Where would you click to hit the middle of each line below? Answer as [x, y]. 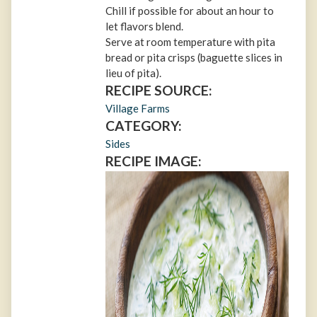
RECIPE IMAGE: [154, 161]
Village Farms [138, 109]
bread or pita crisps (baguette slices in [194, 58]
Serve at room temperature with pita [191, 42]
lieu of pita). [134, 73]
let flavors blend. [145, 27]
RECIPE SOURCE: [159, 91]
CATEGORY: [144, 126]
